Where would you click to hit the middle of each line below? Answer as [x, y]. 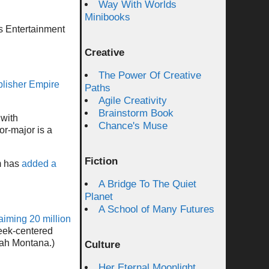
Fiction [101, 161]
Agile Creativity [133, 101]
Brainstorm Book [136, 113]
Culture [102, 245]
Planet [99, 197]
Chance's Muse [133, 126]
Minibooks [107, 17]
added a [39, 163]
